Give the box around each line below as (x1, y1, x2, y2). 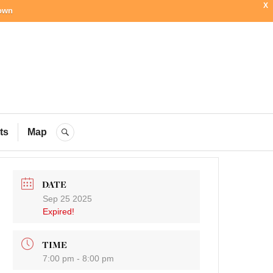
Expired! (43, 206, 75, 216)
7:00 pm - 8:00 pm (43, 253, 115, 264)
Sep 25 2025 (43, 193, 93, 204)
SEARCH (73, 127, 116, 137)
